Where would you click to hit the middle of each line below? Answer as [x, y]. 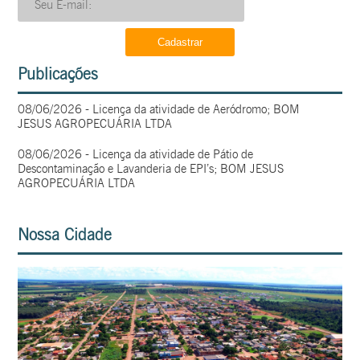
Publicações [58, 74]
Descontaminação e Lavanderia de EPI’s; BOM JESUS [151, 169]
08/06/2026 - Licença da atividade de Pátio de [136, 155]
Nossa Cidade [65, 235]
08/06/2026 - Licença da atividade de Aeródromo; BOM [159, 110]
